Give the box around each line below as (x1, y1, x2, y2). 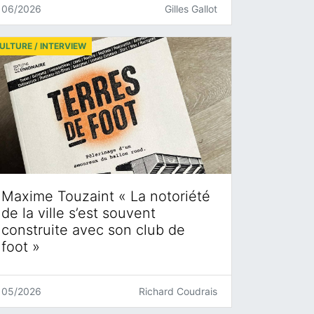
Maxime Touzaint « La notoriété (1, 188, 210, 205)
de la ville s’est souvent (1, 205, 156, 222)
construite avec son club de (1, 221, 185, 239)
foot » (1, 238, 40, 256)
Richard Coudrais (139, 285, 217, 298)
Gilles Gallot (165, 2, 217, 15)
